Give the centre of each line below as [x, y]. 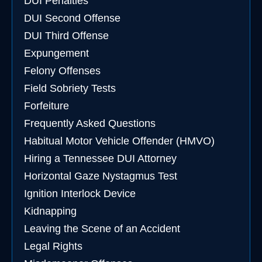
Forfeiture [46, 106]
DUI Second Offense [72, 18]
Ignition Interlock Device [80, 194]
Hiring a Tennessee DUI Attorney [100, 158]
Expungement [56, 53]
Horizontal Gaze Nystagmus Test [101, 176]
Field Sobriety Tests [70, 88]
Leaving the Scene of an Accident [102, 229]
